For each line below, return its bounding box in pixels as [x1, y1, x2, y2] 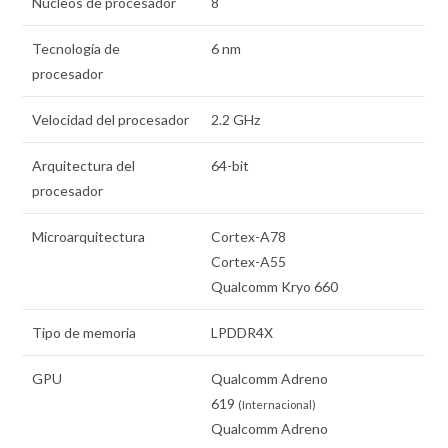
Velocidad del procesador [32, 111, 190, 129]
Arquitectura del [32, 157, 136, 175]
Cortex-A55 [211, 253, 287, 271]
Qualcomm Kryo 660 [211, 278, 339, 296]
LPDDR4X [211, 324, 274, 342]
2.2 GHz [211, 111, 261, 129]
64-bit [211, 157, 250, 175]
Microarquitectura [32, 228, 146, 246]
